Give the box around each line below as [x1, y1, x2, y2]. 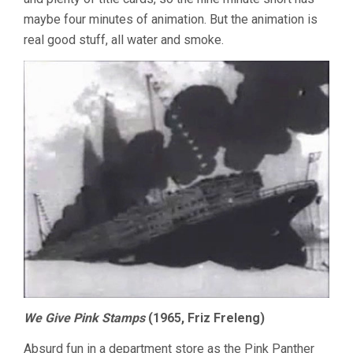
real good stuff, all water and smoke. [24, 32, 224, 47]
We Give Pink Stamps [24, 310, 145, 326]
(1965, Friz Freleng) [145, 310, 265, 326]
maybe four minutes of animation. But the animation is [24, 11, 318, 27]
